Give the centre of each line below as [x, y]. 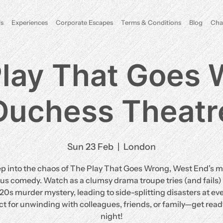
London [140, 147]
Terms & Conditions [151, 22]
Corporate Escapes [84, 22]
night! [111, 216]
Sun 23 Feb [90, 147]
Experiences [29, 22]
